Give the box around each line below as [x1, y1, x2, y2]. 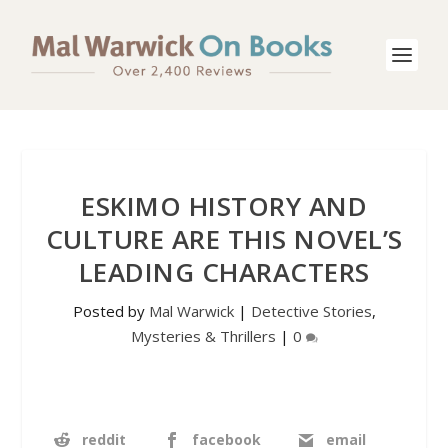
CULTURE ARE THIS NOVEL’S [45, 221, 403, 257]
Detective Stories [250, 301, 372, 321]
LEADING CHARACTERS [78, 254, 370, 290]
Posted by [72, 301, 149, 321]
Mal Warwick [148, 301, 234, 321]
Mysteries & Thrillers [130, 326, 276, 346]
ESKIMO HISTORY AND [81, 188, 367, 224]
